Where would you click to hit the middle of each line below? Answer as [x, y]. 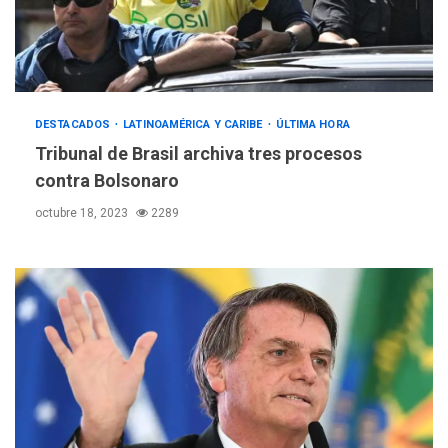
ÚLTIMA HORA [312, 125]
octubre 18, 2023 [83, 213]
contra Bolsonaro [107, 181]
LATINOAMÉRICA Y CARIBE [194, 125]
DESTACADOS [74, 125]
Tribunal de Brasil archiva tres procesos [198, 154]
